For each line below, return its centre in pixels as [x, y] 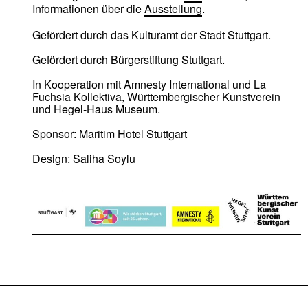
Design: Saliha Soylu [84, 159]
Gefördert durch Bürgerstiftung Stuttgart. [129, 60]
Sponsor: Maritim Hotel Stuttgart [110, 134]
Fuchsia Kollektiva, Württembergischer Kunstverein [157, 97]
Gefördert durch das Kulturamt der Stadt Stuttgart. [152, 35]
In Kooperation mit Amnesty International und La [150, 85]
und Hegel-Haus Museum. [97, 109]
